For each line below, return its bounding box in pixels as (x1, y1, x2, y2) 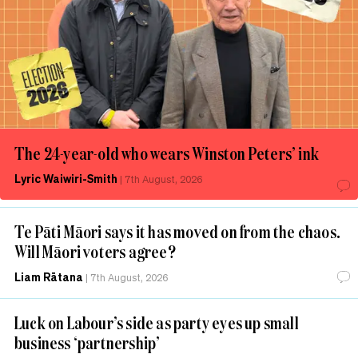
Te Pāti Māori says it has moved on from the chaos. (14, 220, 341, 244)
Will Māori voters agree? (14, 240, 176, 264)
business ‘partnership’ (14, 331, 161, 355)
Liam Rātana (14, 269, 83, 284)
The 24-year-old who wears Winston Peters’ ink (14, 141, 319, 165)
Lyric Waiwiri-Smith (14, 171, 117, 186)
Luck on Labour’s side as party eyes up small (14, 311, 299, 335)
